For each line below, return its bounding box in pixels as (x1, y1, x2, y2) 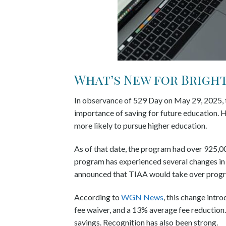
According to (74, 192, 121, 202)
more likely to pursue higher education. (74, 121, 208, 131)
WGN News (121, 192, 163, 202)
